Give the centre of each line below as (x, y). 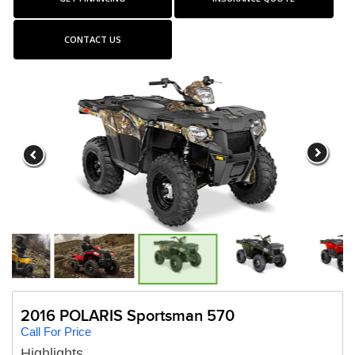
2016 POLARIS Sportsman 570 (128, 316)
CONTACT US (92, 39)
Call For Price (56, 331)
